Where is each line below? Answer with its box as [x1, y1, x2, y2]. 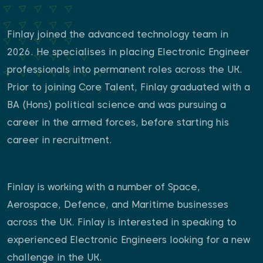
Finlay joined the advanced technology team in [7, 29, 228, 41]
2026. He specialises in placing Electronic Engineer [7, 46, 249, 58]
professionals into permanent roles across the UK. [7, 64, 242, 76]
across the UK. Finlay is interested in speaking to [7, 217, 237, 228]
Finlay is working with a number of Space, [7, 181, 200, 193]
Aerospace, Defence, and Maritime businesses [7, 199, 228, 211]
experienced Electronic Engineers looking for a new [7, 234, 250, 246]
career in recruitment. [7, 134, 112, 146]
